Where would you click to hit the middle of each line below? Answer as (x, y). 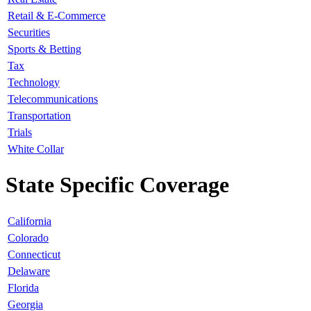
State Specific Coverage (117, 185)
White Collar (36, 149)
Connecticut (34, 254)
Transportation (39, 115)
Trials (20, 132)
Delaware (29, 271)
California (30, 221)
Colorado (28, 237)
